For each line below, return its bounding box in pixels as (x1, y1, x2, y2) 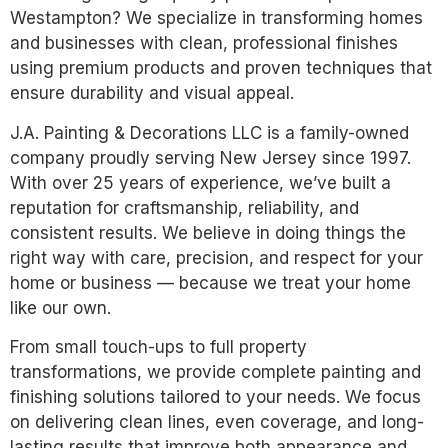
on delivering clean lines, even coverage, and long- (10, 412, 424, 433)
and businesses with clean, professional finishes (10, 33, 398, 54)
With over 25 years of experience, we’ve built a (10, 172, 391, 193)
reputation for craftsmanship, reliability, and (10, 197, 359, 218)
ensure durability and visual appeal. (10, 83, 294, 104)
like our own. (10, 297, 111, 318)
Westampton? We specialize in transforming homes (10, 8, 423, 29)
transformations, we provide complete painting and (10, 362, 421, 383)
